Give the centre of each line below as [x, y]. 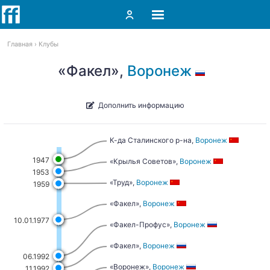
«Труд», [123, 182]
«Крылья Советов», [145, 161]
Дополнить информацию [141, 105]
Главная [20, 44]
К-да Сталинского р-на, [152, 140]
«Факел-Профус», [142, 224]
